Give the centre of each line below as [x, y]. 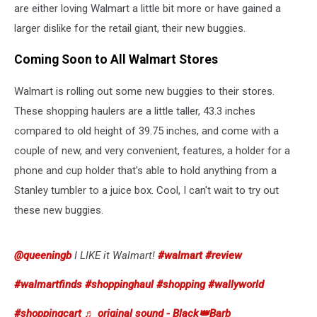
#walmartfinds [48, 284]
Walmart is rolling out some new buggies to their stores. [144, 91]
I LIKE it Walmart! [115, 255]
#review [224, 255]
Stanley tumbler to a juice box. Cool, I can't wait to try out [146, 190]
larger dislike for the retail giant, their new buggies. [130, 28]
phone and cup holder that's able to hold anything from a [145, 170]
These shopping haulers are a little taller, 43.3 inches [135, 111]
